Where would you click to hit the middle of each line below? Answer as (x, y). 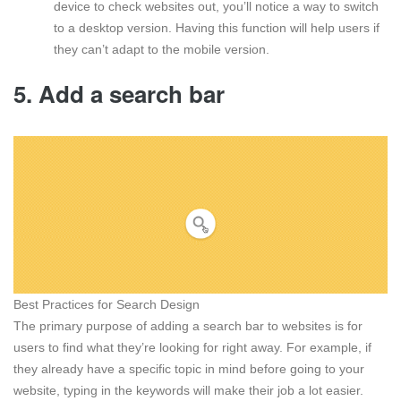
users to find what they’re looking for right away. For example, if (192, 347)
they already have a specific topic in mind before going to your (189, 368)
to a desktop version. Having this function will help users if (217, 28)
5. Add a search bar (122, 94)
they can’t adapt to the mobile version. (163, 50)
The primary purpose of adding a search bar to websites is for (188, 325)
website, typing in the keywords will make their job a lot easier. (190, 390)
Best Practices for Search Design (107, 304)
